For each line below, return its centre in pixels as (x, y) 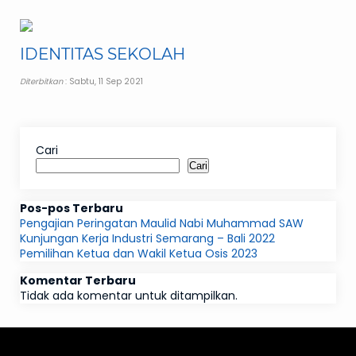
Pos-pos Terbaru (72, 208)
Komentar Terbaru (78, 280)
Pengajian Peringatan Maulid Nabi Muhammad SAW (162, 223)
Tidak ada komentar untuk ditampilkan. (129, 295)
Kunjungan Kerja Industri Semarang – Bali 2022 (147, 238)
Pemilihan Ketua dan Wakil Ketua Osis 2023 (139, 253)
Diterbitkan (41, 81)
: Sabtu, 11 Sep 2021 (103, 81)
